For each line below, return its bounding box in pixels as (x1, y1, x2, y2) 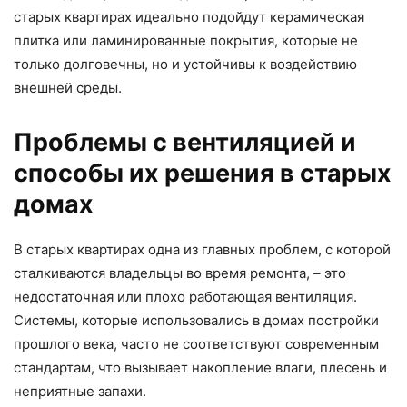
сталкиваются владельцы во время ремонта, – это (14, 263, 346, 282)
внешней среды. (14, 78, 122, 96)
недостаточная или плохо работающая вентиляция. (14, 287, 357, 305)
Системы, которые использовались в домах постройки (14, 311, 379, 329)
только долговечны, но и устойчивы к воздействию (14, 55, 357, 73)
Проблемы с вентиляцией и (14, 126, 356, 157)
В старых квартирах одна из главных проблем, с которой (14, 240, 391, 258)
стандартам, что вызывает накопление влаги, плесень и (14, 358, 387, 376)
